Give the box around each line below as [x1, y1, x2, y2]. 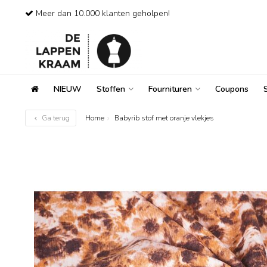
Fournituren [148, 83, 192, 95]
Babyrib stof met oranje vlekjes [114, 113, 214, 123]
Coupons [215, 83, 249, 95]
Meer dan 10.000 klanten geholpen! [33, 8, 170, 19]
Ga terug [40, 113, 70, 123]
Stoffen [97, 83, 125, 95]
